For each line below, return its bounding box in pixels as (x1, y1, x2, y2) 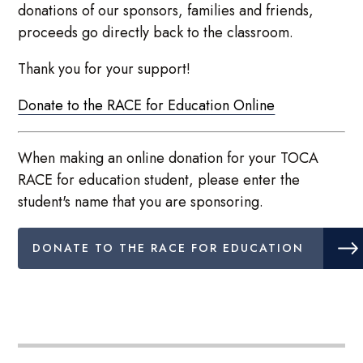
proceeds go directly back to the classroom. (18, 22, 298, 44)
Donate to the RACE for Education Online (18, 95, 275, 117)
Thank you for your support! (18, 58, 191, 80)
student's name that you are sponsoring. (18, 191, 264, 213)
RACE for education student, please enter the (18, 169, 301, 191)
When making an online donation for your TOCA (18, 147, 319, 169)
